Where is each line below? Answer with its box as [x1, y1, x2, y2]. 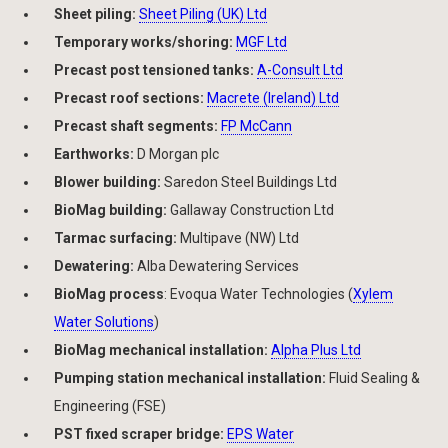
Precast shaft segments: [54, 118, 218, 135]
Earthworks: [54, 146, 134, 163]
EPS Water [227, 426, 294, 443]
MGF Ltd [236, 34, 287, 51]
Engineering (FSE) [54, 398, 166, 415]
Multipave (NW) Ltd [177, 230, 299, 247]
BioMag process [54, 286, 164, 303]
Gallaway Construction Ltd [167, 202, 334, 219]
